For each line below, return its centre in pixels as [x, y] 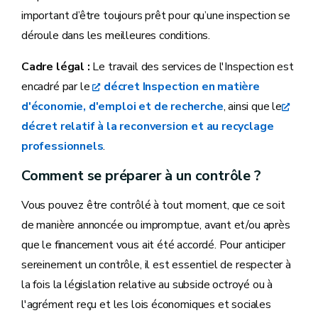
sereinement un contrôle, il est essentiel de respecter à [156, 264]
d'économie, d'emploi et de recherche [122, 106]
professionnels [62, 146]
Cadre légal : [57, 66]
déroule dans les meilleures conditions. [116, 35]
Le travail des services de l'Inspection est [193, 66]
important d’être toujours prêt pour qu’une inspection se [156, 15]
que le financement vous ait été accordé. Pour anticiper [154, 245]
